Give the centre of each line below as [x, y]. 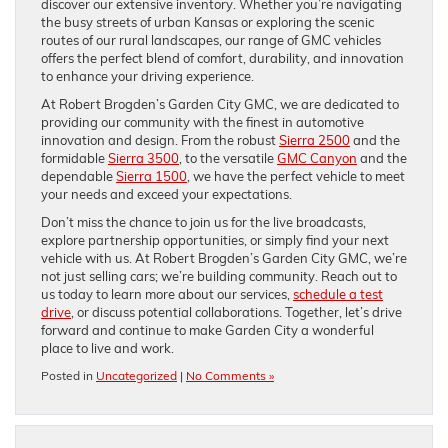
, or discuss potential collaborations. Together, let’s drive [236, 311]
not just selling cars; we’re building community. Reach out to [219, 275]
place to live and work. [107, 347]
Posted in [68, 375]
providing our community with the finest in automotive [202, 121]
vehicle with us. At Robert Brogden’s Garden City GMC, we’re [224, 257]
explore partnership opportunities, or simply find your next [215, 239]
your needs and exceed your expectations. [166, 193]
